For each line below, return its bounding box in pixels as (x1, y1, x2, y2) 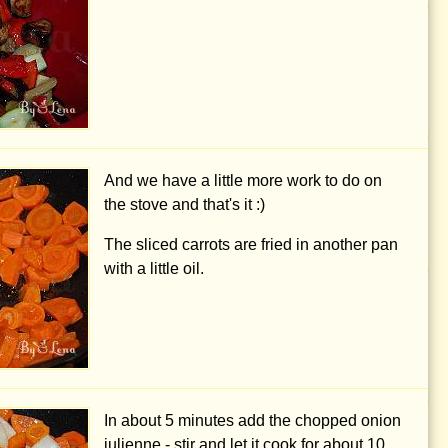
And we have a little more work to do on (104, 172, 382, 190)
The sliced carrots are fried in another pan (104, 236, 398, 254)
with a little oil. (104, 260, 204, 278)
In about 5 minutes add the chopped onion (104, 412, 401, 430)
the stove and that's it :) (104, 196, 265, 214)
